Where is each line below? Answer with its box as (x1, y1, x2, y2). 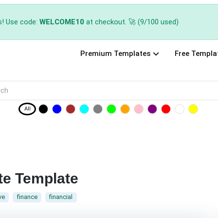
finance (17, 193, 37, 201)
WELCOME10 (39, 18, 84, 26)
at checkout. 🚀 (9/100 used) (84, 18, 179, 26)
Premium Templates (80, 49, 150, 58)
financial (49, 193, 73, 201)
